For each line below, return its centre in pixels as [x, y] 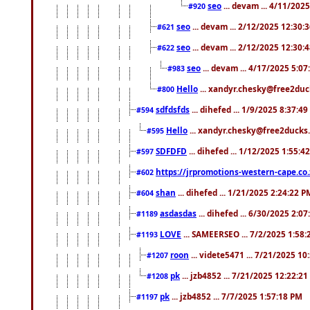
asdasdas [178, 213]
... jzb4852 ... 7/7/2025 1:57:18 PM [236, 296]
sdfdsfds [173, 109]
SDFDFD [171, 151]
